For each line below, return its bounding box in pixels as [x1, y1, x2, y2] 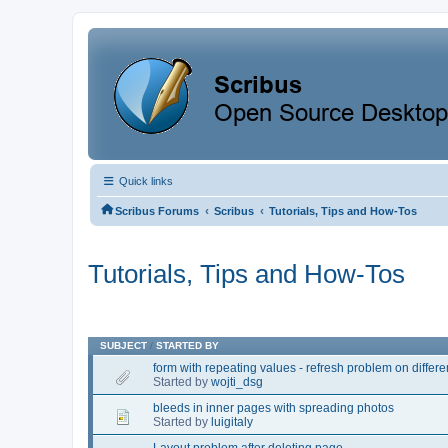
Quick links [116, 175, 173, 187]
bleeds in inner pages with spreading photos [153, 400, 394, 415]
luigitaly [211, 414, 253, 429]
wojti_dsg [211, 374, 263, 389]
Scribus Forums [115, 205, 199, 217]
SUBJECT [100, 339, 147, 351]
